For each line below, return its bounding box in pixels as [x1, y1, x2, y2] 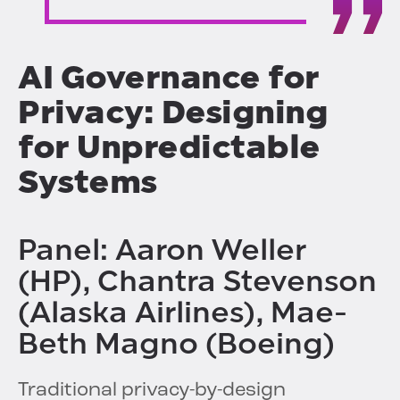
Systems [18, 162, 157, 202]
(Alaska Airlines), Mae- [18, 296, 347, 330]
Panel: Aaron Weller [18, 233, 306, 268]
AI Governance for [18, 58, 320, 97]
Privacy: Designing [18, 93, 328, 132]
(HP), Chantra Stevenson [18, 264, 377, 299]
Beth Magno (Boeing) [18, 327, 335, 362]
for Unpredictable [18, 128, 321, 167]
